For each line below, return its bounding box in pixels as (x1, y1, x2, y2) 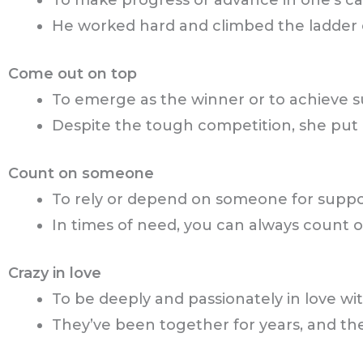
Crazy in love (8, 264, 101, 283)
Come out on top (8, 65, 137, 83)
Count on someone (8, 164, 154, 183)
